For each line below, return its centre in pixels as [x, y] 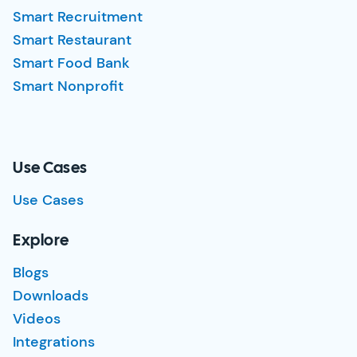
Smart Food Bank [71, 63]
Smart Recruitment [78, 17]
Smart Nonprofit [68, 86]
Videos [37, 319]
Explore [41, 241]
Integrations [54, 342]
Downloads [51, 296]
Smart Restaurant [72, 40]
